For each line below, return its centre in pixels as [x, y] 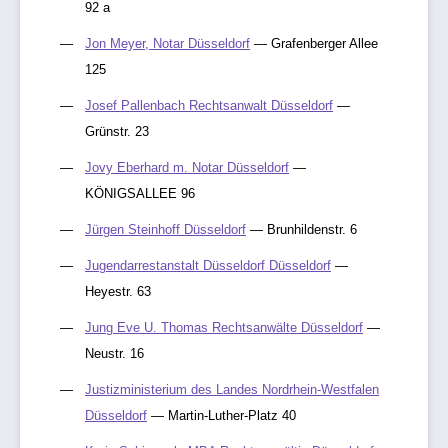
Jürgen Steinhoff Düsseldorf [165, 230]
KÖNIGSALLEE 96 [140, 194]
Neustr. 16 [114, 354]
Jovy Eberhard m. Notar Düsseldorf [187, 168]
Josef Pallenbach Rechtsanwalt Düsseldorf [209, 106]
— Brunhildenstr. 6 [301, 230]
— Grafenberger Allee [314, 44]
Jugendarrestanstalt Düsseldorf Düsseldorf [208, 266]
